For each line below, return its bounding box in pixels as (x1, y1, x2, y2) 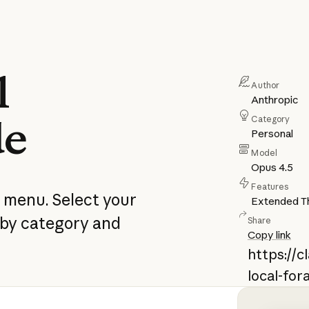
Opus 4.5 (251, 161, 294, 175)
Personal (251, 127, 294, 141)
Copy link (247, 228, 291, 242)
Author (251, 80, 280, 91)
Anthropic (251, 93, 299, 107)
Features (251, 181, 289, 192)
